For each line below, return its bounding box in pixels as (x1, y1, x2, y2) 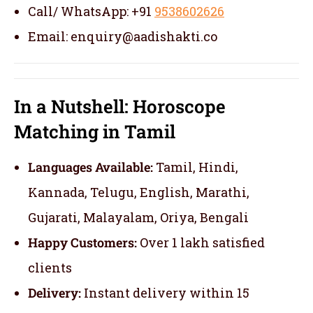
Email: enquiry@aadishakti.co (28, 27, 217, 45)
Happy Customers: (28, 233, 137, 251)
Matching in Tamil (14, 119, 175, 143)
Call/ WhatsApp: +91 (28, 2, 154, 20)
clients (28, 259, 72, 276)
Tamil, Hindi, (153, 158, 238, 175)
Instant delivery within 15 (81, 284, 249, 301)
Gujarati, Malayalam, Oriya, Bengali (28, 208, 249, 226)
